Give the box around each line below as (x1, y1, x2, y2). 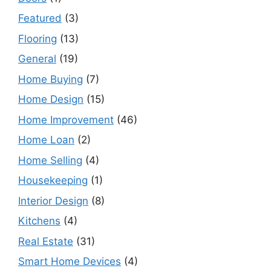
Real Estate (18, 235, 73, 247)
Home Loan (18, 134, 74, 146)
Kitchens (18, 215, 60, 227)
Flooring (18, 32, 57, 45)
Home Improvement (18, 113, 114, 126)
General (18, 53, 56, 65)
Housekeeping (18, 174, 88, 187)
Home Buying (18, 73, 83, 85)
